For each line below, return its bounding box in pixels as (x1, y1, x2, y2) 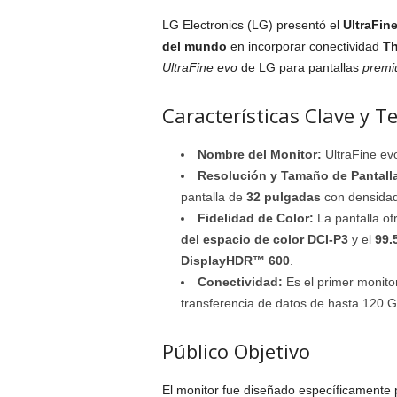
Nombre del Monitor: (197, 147, 322, 161)
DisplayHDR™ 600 (180, 253, 290, 268)
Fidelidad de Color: (197, 211, 314, 225)
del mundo (161, 39, 227, 53)
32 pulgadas (245, 190, 321, 204)
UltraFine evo (161, 60, 237, 74)
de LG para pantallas (237, 60, 362, 74)
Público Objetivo (161, 338, 310, 364)
